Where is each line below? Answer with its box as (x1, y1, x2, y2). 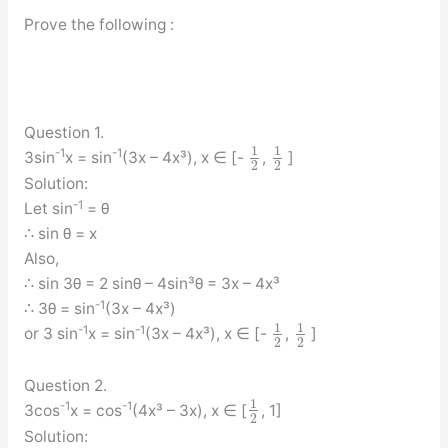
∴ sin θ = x (23, 224, 97, 244)
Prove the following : (23, 15, 174, 35)
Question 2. (23, 375, 107, 395)
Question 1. (23, 122, 104, 142)
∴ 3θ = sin (23, 299, 95, 319)
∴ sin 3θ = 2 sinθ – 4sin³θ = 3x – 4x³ (23, 274, 280, 294)
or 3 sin (23, 324, 78, 344)
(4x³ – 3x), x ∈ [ (131, 400, 247, 420)
